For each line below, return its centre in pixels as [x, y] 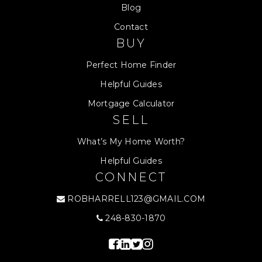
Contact [131, 27]
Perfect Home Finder [131, 65]
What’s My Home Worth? [131, 142]
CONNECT [131, 177]
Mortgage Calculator [131, 104]
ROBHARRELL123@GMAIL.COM [137, 199]
